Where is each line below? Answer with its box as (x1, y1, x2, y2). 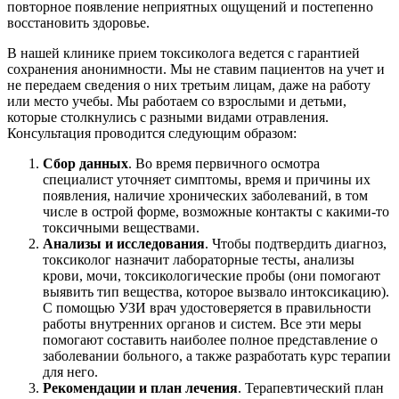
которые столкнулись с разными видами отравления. (7, 110, 329, 126)
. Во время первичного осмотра (128, 156, 320, 172)
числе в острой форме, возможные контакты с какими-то (43, 204, 389, 220)
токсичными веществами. (43, 220, 199, 236)
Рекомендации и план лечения (43, 380, 238, 396)
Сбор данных (43, 156, 128, 172)
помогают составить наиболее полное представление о (43, 332, 378, 348)
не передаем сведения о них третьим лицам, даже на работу (7, 77, 370, 94)
